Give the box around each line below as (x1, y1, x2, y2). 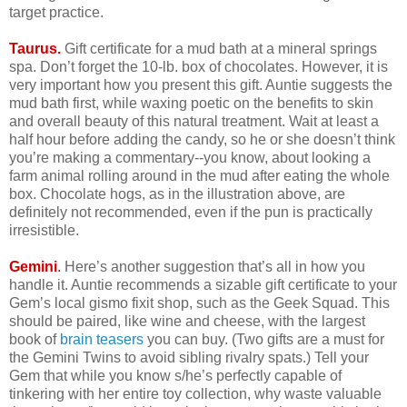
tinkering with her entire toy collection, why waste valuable (9, 386, 382, 402)
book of (9, 332, 60, 348)
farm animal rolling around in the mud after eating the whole (9, 168, 390, 184)
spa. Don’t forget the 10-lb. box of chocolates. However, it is (9, 59, 388, 75)
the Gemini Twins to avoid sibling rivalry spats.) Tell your (9, 350, 369, 366)
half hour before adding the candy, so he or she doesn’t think (9, 132, 395, 148)
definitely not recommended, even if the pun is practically (9, 204, 372, 221)
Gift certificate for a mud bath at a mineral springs (65, 41, 377, 57)
